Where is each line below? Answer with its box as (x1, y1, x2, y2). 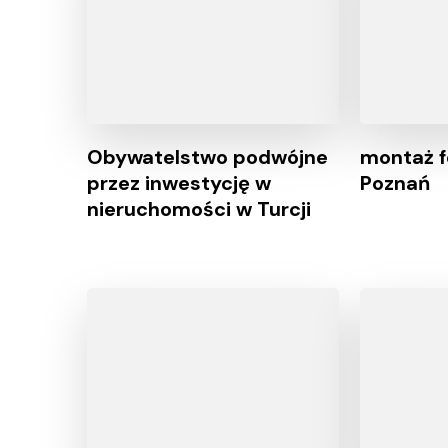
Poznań (360, 169, 430, 196)
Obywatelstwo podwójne (87, 143, 328, 170)
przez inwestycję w (87, 169, 271, 196)
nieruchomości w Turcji (87, 195, 311, 222)
